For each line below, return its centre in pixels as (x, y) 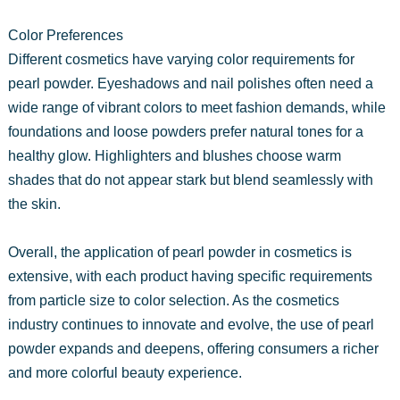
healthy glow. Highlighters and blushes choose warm (174, 155)
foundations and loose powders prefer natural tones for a (185, 131)
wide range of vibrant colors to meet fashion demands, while (196, 107)
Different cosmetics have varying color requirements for (181, 59)
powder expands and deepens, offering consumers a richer (193, 348)
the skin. (34, 204)
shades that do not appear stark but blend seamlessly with (190, 179)
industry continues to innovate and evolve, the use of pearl (191, 324)
